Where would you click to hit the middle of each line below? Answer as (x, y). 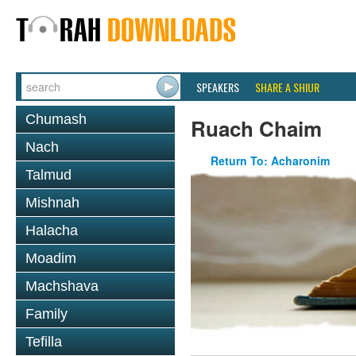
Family (46, 314)
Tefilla (44, 342)
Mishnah (52, 203)
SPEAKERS (218, 87)
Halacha (52, 230)
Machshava (62, 286)
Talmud (48, 175)
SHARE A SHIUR (287, 87)
